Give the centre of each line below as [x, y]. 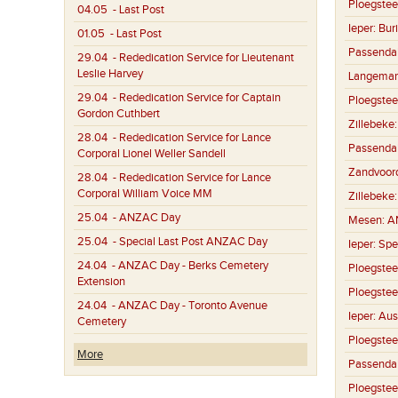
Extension [101, 282]
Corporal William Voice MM [145, 194]
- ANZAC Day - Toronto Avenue [187, 306]
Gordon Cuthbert [119, 114]
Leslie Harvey [110, 74]
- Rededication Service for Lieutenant [201, 58]
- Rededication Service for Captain [194, 98]
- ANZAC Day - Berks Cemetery [187, 266]
